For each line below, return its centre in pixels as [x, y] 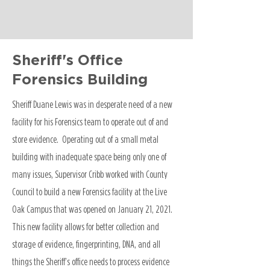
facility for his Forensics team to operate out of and [90, 122]
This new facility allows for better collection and [86, 227]
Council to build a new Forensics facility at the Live [89, 192]
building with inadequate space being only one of [89, 157]
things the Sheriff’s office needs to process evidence [91, 262]
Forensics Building [80, 80]
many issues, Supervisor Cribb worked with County [90, 174]
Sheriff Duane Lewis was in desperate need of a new [92, 104]
